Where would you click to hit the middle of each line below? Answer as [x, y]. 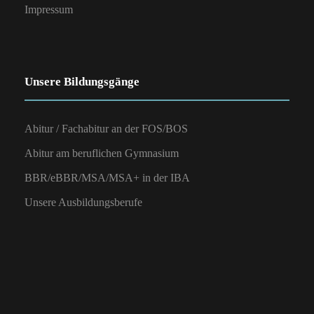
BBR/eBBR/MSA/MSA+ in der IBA [107, 177]
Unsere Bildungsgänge [82, 81]
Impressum [49, 9]
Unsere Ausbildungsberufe [83, 202]
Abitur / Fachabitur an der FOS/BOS [106, 128]
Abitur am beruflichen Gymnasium [102, 153]
